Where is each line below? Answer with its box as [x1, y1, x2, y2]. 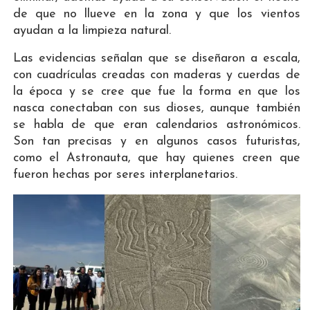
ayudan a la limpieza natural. [12, 24, 171, 37]
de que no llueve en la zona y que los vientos [12, 7, 300, 21]
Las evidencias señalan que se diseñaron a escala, [12, 51, 300, 65]
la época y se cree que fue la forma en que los [12, 84, 300, 98]
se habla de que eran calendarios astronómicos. [12, 118, 300, 131]
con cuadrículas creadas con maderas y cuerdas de [12, 68, 300, 82]
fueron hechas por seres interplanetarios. [12, 167, 237, 181]
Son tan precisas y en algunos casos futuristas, [12, 134, 300, 148]
